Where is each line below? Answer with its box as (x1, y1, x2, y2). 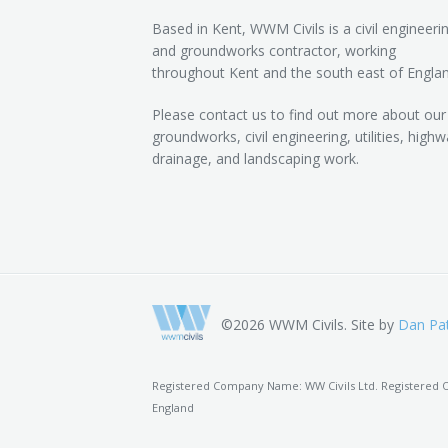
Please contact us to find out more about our (152, 105, 446, 124)
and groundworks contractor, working (152, 41, 396, 60)
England (152, 400, 194, 415)
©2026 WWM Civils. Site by (221, 315, 399, 334)
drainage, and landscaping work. (152, 149, 359, 168)
